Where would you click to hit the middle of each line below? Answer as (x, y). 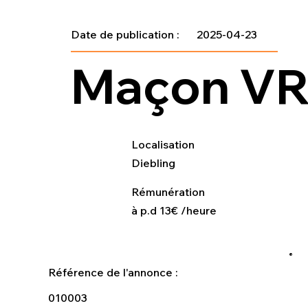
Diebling (153, 163)
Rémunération (169, 192)
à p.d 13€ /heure (174, 211)
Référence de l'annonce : (115, 273)
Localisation (164, 145)
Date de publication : (127, 35)
